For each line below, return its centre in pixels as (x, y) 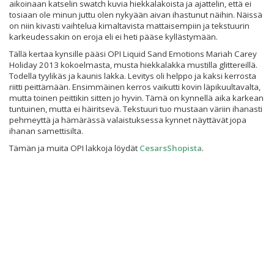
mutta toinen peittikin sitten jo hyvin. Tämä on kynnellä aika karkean (136, 98)
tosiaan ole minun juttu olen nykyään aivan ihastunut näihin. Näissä (136, 15)
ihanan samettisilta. (46, 131)
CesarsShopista (171, 148)
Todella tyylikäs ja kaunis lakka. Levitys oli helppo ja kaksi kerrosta (133, 76)
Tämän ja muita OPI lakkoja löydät (74, 148)
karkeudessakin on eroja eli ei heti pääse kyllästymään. (113, 37)
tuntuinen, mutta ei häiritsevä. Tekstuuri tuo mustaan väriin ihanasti (136, 109)
